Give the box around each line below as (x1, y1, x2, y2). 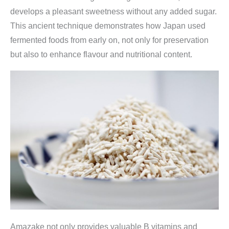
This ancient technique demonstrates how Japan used (10, 21, 205, 30)
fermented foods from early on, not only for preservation (10, 35, 209, 44)
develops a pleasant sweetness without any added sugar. (10, 7, 217, 16)
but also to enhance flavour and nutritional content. (10, 50, 192, 59)
